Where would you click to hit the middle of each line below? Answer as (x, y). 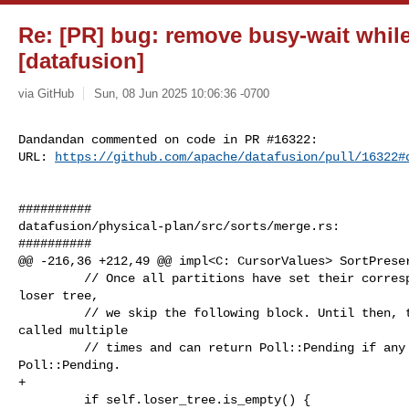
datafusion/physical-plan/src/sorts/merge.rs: (179, 226)
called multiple (73, 330)
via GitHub (46, 93)
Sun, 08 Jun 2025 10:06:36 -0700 (181, 93)
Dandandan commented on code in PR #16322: (168, 139)
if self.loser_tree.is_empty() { (51, 399)
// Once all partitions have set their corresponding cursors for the (51, 278)
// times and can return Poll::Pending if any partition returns (51, 347)
